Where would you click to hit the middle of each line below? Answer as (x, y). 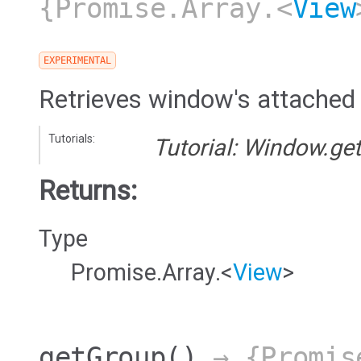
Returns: (88, 191)
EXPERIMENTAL (77, 61)
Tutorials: (72, 139)
